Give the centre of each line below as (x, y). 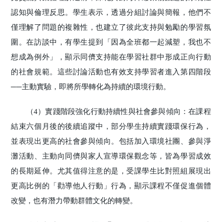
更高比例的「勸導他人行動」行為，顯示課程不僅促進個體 (111, 186)
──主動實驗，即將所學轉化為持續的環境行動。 (91, 86)
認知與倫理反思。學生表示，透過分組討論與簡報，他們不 (111, 12)
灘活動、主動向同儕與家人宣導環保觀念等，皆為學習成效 (111, 156)
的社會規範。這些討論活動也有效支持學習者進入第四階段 (111, 72)
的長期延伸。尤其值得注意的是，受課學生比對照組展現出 (111, 171)
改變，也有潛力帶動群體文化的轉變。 (74, 200)
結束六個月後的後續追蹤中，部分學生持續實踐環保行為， (111, 126)
